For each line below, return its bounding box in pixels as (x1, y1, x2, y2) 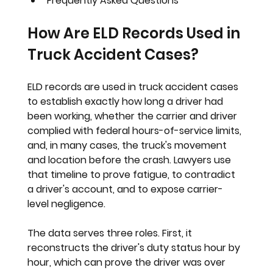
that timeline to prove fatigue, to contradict (27, 168, 238, 182)
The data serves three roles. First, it (27, 226, 195, 241)
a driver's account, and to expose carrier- (27, 182, 224, 197)
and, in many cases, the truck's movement (27, 138, 230, 153)
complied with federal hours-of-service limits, (27, 124, 244, 138)
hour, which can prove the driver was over (27, 255, 229, 270)
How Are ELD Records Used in (27, 23, 244, 44)
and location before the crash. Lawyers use (27, 153, 234, 168)
